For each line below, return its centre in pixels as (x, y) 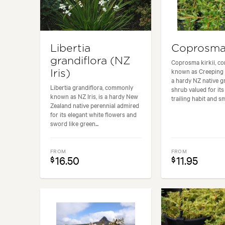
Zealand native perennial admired (95, 105)
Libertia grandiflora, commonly (92, 87)
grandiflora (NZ (90, 61)
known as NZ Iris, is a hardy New (94, 96)
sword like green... (74, 123)
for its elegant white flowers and (93, 114)
